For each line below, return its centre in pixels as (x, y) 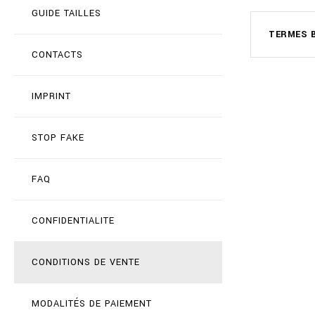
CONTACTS (57, 55)
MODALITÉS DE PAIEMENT (92, 304)
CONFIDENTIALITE (73, 221)
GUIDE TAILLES (66, 13)
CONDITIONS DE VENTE (86, 262)
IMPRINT (51, 96)
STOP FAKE (58, 138)
